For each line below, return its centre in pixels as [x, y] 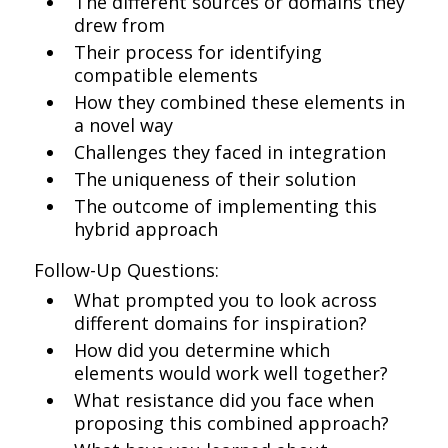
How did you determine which [202, 350]
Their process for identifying [198, 52]
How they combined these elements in [240, 102]
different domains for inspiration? [221, 323]
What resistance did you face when [224, 400]
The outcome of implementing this [226, 206]
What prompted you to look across [226, 300]
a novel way [124, 125]
